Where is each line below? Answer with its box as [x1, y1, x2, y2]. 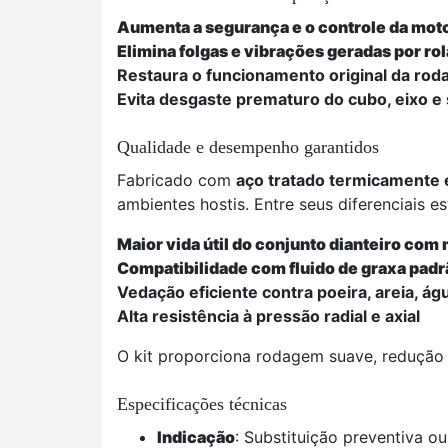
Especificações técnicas [117, 394, 287, 414]
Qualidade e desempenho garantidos [117, 137, 379, 157]
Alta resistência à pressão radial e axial [117, 306, 420, 326]
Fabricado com [117, 170, 236, 190]
